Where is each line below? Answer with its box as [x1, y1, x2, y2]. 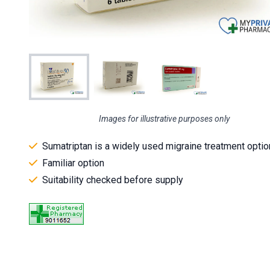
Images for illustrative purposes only [98, 114, 230, 124]
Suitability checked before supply [42, 174, 183, 186]
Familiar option [42, 157, 104, 169]
